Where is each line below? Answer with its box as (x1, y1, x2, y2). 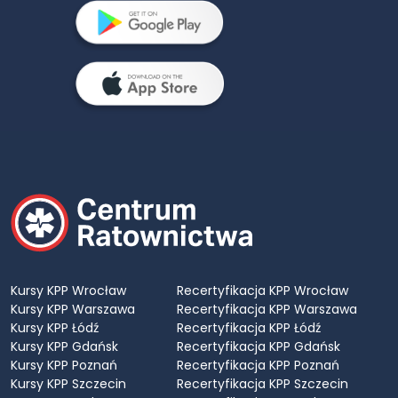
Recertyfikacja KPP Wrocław (176, 281, 348, 299)
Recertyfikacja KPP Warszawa (176, 299, 357, 318)
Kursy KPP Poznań (11, 355, 117, 374)
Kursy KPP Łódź (11, 318, 99, 337)
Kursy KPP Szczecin (11, 374, 126, 393)
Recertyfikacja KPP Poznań (176, 355, 339, 374)
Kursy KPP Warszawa (11, 299, 135, 318)
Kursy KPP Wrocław (11, 281, 126, 299)
